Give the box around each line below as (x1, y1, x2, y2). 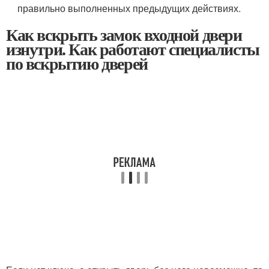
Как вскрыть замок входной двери (6, 22, 242, 47)
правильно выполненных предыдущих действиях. (17, 1, 241, 15)
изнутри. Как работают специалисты (6, 37, 259, 61)
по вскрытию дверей (6, 51, 148, 76)
